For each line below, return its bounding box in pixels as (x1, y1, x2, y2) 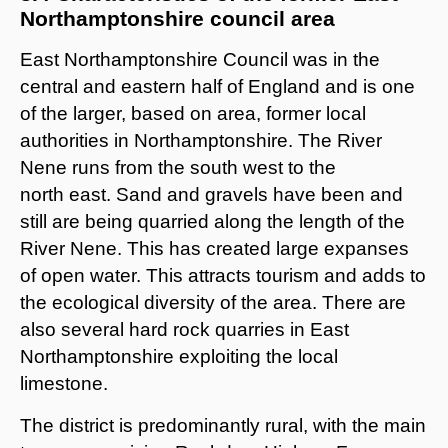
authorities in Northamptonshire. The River (20, 129, 382, 151)
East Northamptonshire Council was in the (20, 48, 380, 70)
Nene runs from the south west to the (20, 156, 336, 178)
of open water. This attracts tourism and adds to (20, 264, 426, 286)
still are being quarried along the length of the (20, 210, 405, 232)
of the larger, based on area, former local (20, 102, 366, 124)
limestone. (20, 372, 113, 394)
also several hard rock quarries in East (20, 318, 349, 340)
